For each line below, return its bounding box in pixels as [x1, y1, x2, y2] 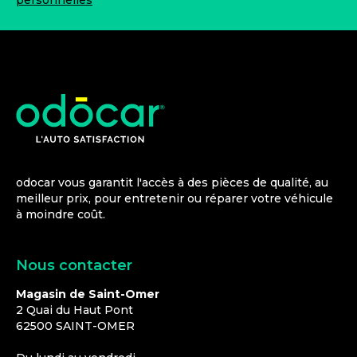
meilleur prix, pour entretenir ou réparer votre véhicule [16, 191, 333, 206]
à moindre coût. [16, 207, 105, 222]
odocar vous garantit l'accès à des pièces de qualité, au [16, 175, 328, 190]
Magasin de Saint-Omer [16, 287, 159, 302]
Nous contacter [16, 257, 132, 275]
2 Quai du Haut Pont [16, 303, 133, 318]
